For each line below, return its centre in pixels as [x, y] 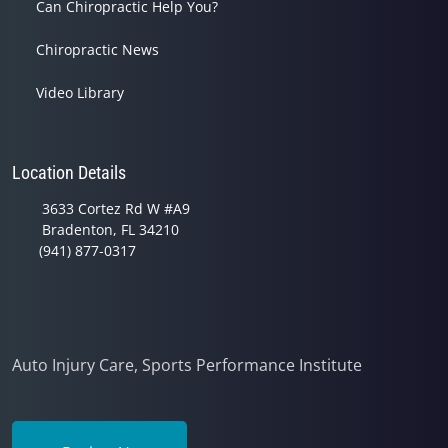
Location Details [69, 172]
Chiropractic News [97, 49]
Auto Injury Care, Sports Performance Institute [187, 364]
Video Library [80, 92]
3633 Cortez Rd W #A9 [116, 208]
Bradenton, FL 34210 [110, 229]
